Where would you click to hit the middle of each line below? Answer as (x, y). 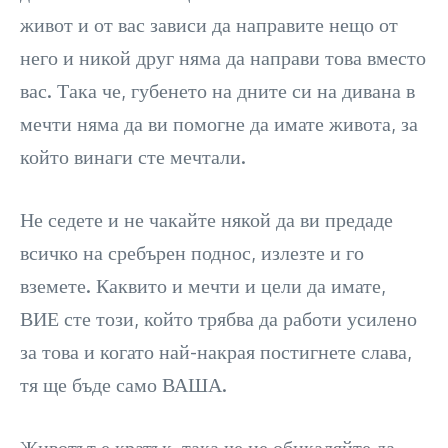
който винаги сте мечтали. (133, 156)
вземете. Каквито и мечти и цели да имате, (203, 285)
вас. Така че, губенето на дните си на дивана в (217, 90)
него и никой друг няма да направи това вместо (223, 57)
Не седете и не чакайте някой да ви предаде (206, 219)
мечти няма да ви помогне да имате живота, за (219, 123)
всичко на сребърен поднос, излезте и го (192, 252)
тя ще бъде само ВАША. (123, 384)
